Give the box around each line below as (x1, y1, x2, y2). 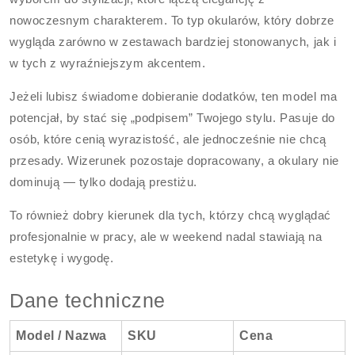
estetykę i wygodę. (10, 251, 114, 265)
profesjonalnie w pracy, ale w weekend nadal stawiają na (10, 230, 323, 243)
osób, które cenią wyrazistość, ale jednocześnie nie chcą (10, 132, 326, 146)
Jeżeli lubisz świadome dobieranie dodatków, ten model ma (10, 90, 338, 103)
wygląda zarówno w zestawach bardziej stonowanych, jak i (10, 35, 337, 48)
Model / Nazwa (16, 329, 107, 342)
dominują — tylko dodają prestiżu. (10, 175, 197, 189)
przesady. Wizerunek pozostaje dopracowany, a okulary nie (10, 154, 339, 167)
